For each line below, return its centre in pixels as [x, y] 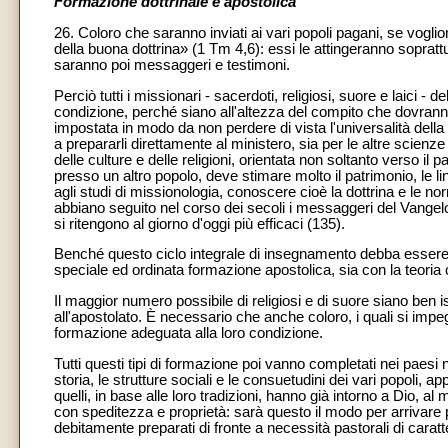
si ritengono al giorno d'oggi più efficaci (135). [199, 223]
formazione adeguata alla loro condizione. [188, 332]
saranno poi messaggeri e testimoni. [172, 64]
